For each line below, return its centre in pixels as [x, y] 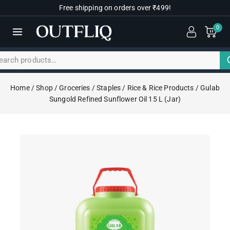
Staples [109, 88]
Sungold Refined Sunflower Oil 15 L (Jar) [115, 99]
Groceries [75, 88]
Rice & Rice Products [160, 88]
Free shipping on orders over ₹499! [115, 8]
